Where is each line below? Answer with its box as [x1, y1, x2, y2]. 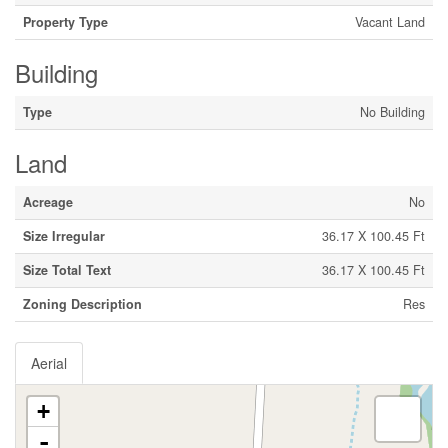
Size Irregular [23, 227, 105, 245]
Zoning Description [23, 295, 142, 313]
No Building [360, 103, 425, 121]
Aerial [31, 353, 67, 373]
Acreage [23, 193, 73, 211]
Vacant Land [355, 13, 425, 31]
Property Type [23, 13, 108, 31]
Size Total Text [23, 261, 111, 279]
